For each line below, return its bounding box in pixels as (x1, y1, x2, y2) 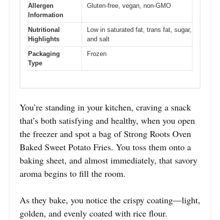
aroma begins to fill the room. (20, 167, 126, 179)
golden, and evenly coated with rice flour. (20, 207, 167, 219)
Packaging (28, 50, 60, 58)
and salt (87, 35, 110, 43)
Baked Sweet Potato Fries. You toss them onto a (20, 140, 191, 153)
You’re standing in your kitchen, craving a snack (20, 101, 191, 113)
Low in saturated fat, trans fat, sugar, (87, 26, 192, 34)
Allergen (28, 2, 54, 10)
